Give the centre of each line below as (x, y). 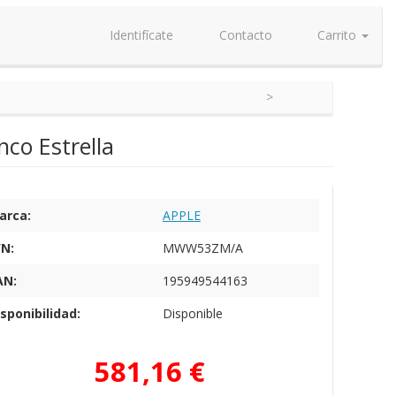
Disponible (192, 313)
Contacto (244, 35)
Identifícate (140, 35)
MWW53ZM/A (202, 248)
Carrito (337, 35)
